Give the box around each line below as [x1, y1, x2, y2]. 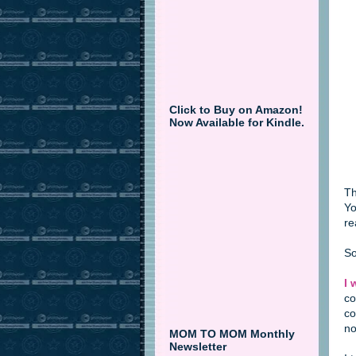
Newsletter [169, 339, 226, 353]
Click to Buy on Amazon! [169, 103, 303, 117]
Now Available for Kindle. [169, 116, 304, 130]
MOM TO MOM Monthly [169, 327, 295, 340]
